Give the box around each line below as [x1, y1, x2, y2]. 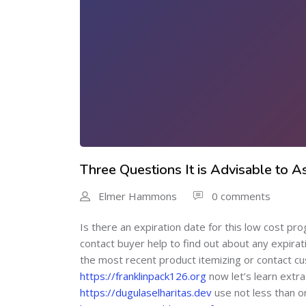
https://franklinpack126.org [80, 268, 206, 283]
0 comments [212, 189, 270, 203]
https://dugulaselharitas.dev [80, 285, 212, 299]
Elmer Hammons [98, 189, 177, 203]
